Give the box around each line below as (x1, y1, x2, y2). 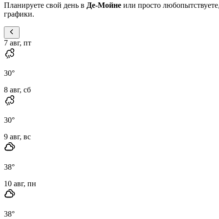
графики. (4, 9, 34, 18)
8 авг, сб (4, 85, 31, 94)
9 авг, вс (4, 132, 31, 141)
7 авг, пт (4, 38, 31, 47)
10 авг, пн (4, 179, 36, 188)
